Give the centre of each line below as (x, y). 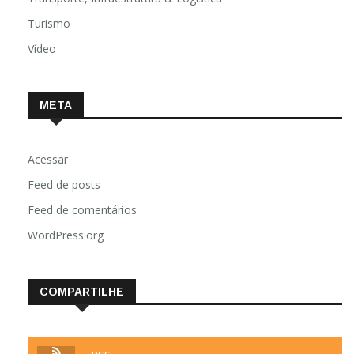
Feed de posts (64, 184)
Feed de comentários (82, 209)
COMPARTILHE (82, 291)
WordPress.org (66, 235)
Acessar (48, 159)
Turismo (49, 23)
